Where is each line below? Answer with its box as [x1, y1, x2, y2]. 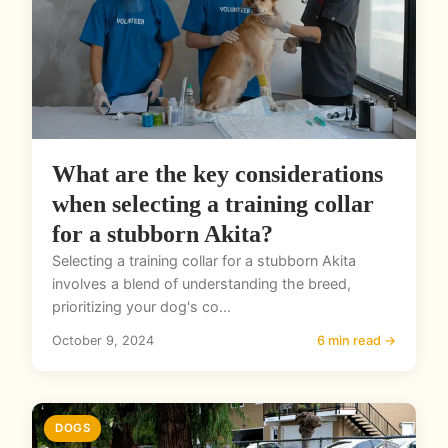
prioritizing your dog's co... [52, 298, 231, 316]
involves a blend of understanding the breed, [52, 275, 351, 293]
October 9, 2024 [52, 333, 154, 349]
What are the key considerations [52, 161, 383, 188]
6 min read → [317, 333, 396, 349]
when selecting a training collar [52, 191, 374, 218]
